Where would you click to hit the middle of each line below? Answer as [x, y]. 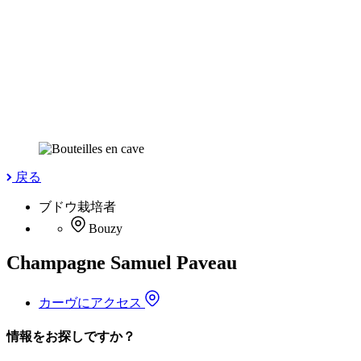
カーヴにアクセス [92, 303]
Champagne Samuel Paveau [122, 263]
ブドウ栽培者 [77, 207]
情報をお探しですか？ [71, 337]
